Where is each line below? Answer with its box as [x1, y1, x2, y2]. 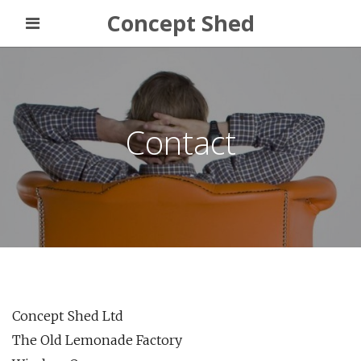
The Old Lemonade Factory [12, 332, 182, 348]
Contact [125, 121, 236, 164]
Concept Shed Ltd [12, 308, 123, 324]
